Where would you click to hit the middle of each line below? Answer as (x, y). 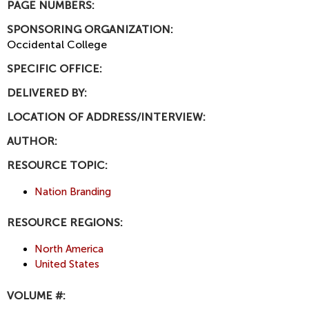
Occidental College (57, 44)
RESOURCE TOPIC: (59, 165)
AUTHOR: (33, 141)
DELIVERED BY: (48, 92)
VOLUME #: (38, 295)
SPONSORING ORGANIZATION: (91, 29)
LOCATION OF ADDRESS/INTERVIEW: (108, 117)
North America (69, 249)
